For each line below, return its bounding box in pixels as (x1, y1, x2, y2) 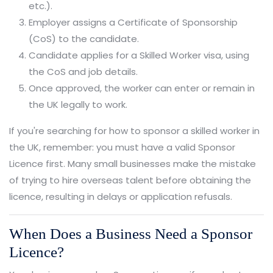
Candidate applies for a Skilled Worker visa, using (29, 48, 249, 62)
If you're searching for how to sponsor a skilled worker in (9, 124, 260, 137)
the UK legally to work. (29, 97, 127, 111)
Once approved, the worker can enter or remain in (29, 81, 255, 94)
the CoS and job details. (29, 65, 138, 78)
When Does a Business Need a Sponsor (9, 225, 252, 242)
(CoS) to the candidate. (29, 32, 139, 45)
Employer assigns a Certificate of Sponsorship (29, 15, 238, 29)
